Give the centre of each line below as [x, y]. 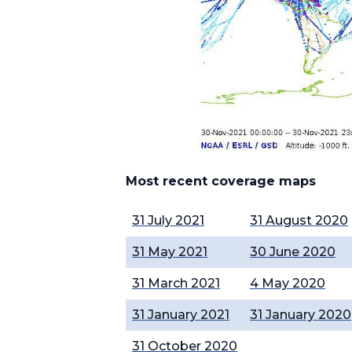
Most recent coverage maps [221, 181]
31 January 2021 [181, 315]
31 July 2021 [168, 220]
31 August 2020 [299, 220]
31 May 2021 [170, 252]
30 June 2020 [293, 252]
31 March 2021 [176, 283]
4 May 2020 [288, 283]
